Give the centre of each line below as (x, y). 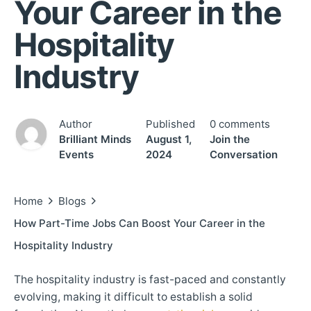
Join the (229, 139)
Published (170, 124)
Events (76, 154)
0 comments (239, 124)
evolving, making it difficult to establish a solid (133, 296)
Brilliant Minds (95, 139)
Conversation (243, 154)
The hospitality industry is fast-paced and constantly (150, 279)
